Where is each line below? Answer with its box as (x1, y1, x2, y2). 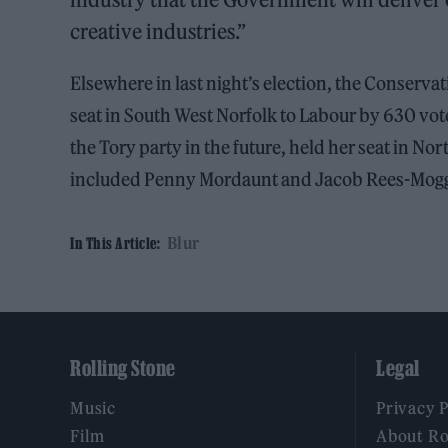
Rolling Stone (70, 356, 176, 381)
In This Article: (70, 234, 160, 253)
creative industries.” (70, 19, 247, 45)
